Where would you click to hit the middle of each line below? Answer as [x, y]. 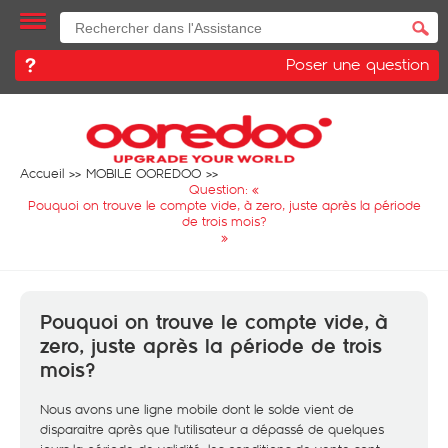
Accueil [42, 173]
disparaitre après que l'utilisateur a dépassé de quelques [212, 429]
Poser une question [357, 63]
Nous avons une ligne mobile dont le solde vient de [197, 409]
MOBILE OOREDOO [143, 173]
